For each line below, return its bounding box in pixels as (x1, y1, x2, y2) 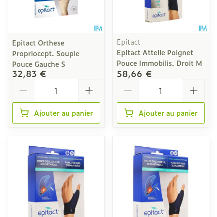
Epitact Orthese (12, 37, 64, 47)
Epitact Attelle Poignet (117, 47, 193, 57)
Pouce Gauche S (12, 59, 65, 69)
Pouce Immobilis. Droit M (117, 58, 202, 68)
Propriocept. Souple (12, 48, 79, 58)
